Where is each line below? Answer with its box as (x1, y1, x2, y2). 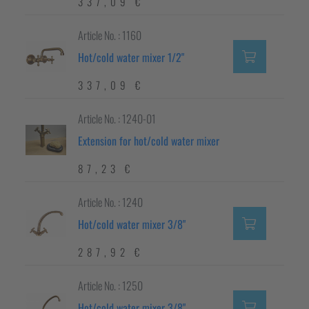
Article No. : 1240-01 (78, 110, 156, 128)
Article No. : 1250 (78, 277, 143, 295)
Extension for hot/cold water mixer (78, 132, 219, 150)
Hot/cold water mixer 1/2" (78, 49, 184, 66)
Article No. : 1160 (78, 27, 141, 44)
